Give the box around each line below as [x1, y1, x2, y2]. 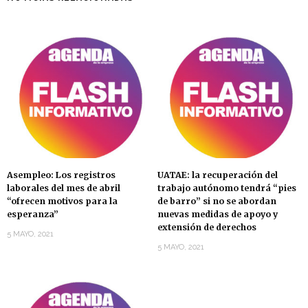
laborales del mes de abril [7, 183, 120, 194]
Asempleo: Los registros [7, 170, 115, 181]
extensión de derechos [157, 222, 256, 233]
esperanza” [7, 209, 58, 220]
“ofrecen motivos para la [7, 196, 118, 207]
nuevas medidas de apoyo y [157, 209, 278, 220]
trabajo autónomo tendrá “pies [157, 183, 296, 194]
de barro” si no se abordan [157, 196, 276, 207]
